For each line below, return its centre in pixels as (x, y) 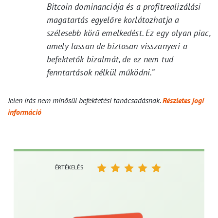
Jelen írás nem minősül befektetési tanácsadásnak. (85, 100)
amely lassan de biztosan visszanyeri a (117, 46)
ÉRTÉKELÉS (69, 167)
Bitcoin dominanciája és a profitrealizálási (124, 7)
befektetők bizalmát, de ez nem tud (110, 59)
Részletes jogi (183, 100)
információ (25, 112)
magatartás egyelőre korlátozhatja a (113, 20)
